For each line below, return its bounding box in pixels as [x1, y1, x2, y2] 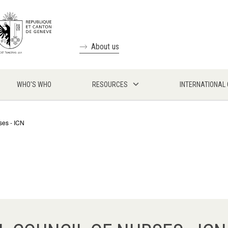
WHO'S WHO [17, 80, 51, 89]
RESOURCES [92, 80, 128, 89]
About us [91, 42, 119, 51]
